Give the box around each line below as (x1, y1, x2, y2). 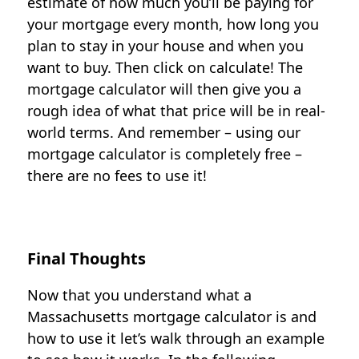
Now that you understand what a (27, 285, 252, 305)
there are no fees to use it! (27, 166, 208, 185)
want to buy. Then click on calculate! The (27, 58, 304, 77)
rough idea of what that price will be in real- (27, 101, 326, 120)
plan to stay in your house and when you (27, 36, 305, 55)
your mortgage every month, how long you (27, 14, 320, 34)
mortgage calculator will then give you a (27, 79, 302, 99)
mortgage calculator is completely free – (27, 144, 303, 163)
